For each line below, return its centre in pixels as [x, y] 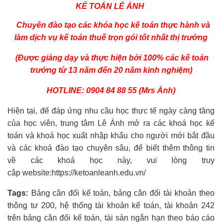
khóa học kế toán [126, 25]
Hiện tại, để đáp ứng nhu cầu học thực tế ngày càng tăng [111, 111]
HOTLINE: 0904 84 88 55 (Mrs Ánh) [111, 91]
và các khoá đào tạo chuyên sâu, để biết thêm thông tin [111, 148]
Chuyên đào [37, 25]
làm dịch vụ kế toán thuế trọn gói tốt [82, 38]
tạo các [78, 25]
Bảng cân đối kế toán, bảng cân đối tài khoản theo [121, 193]
